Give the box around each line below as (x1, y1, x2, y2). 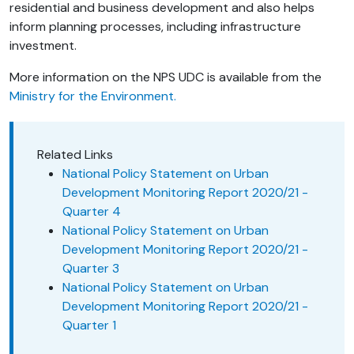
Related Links (37, 146, 113, 164)
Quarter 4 (62, 203, 121, 220)
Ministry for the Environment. (9, 88, 176, 105)
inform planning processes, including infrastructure (9, 18, 301, 36)
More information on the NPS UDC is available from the (9, 69, 322, 86)
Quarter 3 (62, 260, 119, 277)
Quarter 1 (62, 317, 116, 334)
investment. (9, 37, 77, 55)
